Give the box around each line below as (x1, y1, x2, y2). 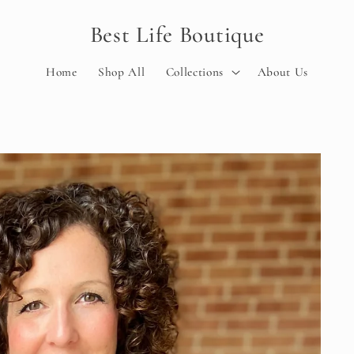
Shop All (97, 64, 145, 79)
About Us (257, 64, 309, 79)
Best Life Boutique (89, 21, 265, 49)
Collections (165, 64, 224, 79)
